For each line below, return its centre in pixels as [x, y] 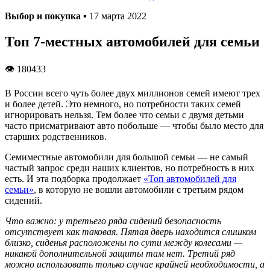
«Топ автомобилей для [190, 178]
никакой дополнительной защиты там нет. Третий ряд [120, 253]
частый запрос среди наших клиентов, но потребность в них [130, 168]
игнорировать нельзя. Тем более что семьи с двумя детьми [124, 115]
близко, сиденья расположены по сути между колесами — [124, 242]
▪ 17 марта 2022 [115, 16]
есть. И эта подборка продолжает [74, 178]
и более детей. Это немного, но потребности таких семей [123, 104]
